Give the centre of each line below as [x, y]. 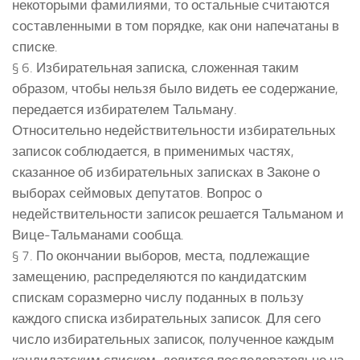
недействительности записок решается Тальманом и [178, 213]
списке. [35, 46]
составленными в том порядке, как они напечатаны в [176, 25]
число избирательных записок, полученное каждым [173, 339]
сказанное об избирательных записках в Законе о [166, 172]
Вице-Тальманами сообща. [98, 234]
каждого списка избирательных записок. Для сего [166, 318]
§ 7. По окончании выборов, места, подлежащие [161, 255]
